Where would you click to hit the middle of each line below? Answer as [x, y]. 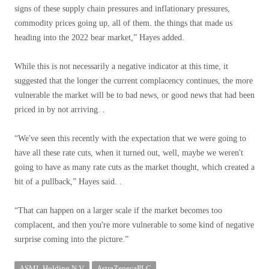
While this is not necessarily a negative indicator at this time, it [121, 66]
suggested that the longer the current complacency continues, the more [134, 81]
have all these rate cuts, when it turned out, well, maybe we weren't [129, 153]
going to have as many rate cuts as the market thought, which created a [134, 167]
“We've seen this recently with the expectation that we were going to [130, 138]
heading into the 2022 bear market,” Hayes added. [99, 38]
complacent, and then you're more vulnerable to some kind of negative [134, 225]
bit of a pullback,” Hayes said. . [68, 182]
